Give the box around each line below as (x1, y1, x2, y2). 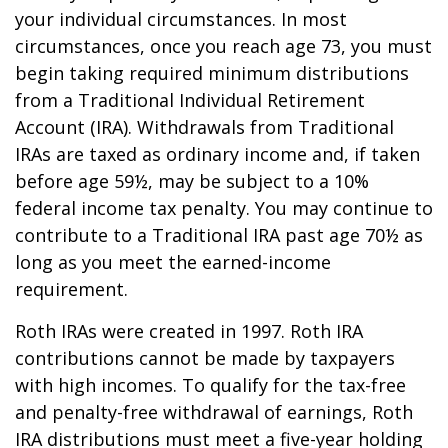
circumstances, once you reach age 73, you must (15, 34, 432, 58)
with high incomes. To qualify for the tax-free (15, 373, 406, 397)
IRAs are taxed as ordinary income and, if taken (15, 142, 420, 166)
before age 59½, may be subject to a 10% (15, 169, 369, 193)
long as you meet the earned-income (15, 250, 331, 274)
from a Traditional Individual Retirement (15, 88, 365, 112)
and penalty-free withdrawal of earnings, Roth (15, 400, 413, 424)
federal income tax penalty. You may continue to (15, 196, 433, 220)
